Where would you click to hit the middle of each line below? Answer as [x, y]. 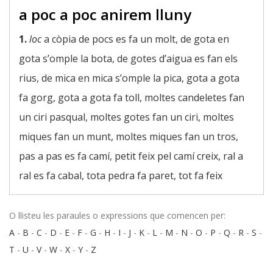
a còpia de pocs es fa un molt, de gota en [135, 39]
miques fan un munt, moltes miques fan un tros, [129, 136]
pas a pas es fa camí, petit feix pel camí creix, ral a [131, 156]
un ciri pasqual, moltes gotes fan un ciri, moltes [126, 117]
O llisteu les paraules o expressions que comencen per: [117, 215]
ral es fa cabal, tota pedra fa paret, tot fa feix [121, 175]
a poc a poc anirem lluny [105, 14]
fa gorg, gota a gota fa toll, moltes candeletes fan [132, 97]
